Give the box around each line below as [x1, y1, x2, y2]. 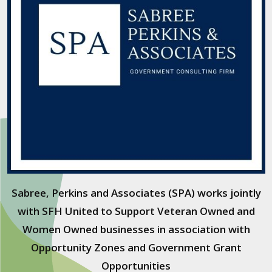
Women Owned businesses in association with [22, 222, 250, 237]
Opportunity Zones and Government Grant [30, 240, 242, 255]
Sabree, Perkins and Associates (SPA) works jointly [11, 186, 261, 200]
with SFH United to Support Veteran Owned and [17, 204, 255, 219]
